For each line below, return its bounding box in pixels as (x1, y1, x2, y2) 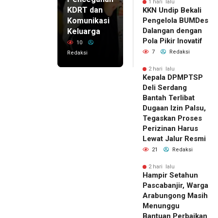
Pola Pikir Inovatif (143, 36, 202, 46)
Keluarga (67, 27, 100, 36)
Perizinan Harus (143, 124, 198, 133)
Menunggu (143, 201, 180, 211)
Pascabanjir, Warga (143, 181, 208, 190)
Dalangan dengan (143, 26, 202, 36)
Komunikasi (67, 16, 109, 26)
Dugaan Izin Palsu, (143, 104, 206, 113)
